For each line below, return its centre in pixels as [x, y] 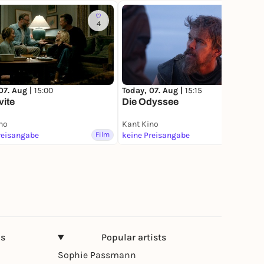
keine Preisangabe [156, 136]
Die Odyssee [150, 102]
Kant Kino [140, 124]
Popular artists [134, 237]
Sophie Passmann [97, 255]
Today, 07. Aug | [154, 91]
